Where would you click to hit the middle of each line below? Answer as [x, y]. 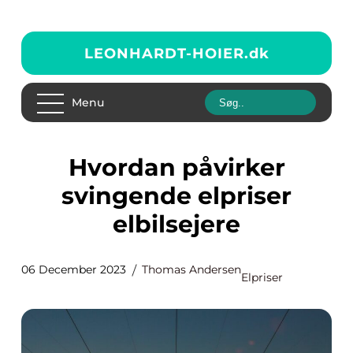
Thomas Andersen [191, 269]
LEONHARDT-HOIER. [166, 53]
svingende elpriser [176, 196]
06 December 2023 [74, 269]
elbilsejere [176, 224]
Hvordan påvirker [78, 167]
